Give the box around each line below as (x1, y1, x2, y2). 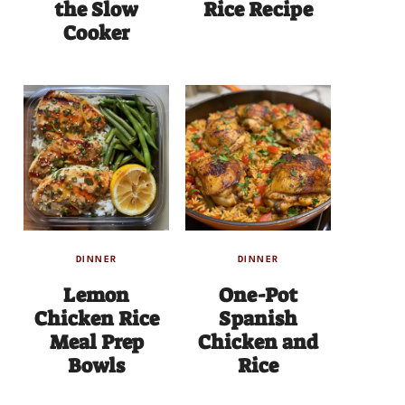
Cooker (63, 19, 129, 46)
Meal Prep (49, 328, 144, 355)
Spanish (219, 305, 297, 332)
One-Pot (219, 281, 297, 308)
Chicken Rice (33, 305, 159, 332)
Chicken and (198, 328, 318, 355)
